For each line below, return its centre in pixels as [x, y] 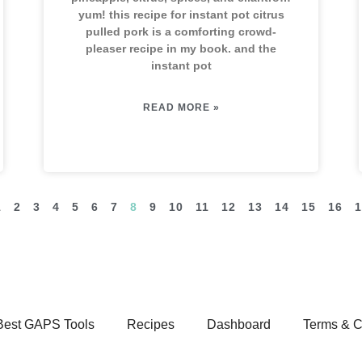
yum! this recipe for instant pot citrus [181, 15]
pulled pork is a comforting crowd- [181, 32]
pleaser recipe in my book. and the [181, 48]
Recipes [151, 324]
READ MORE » [181, 107]
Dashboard [239, 324]
